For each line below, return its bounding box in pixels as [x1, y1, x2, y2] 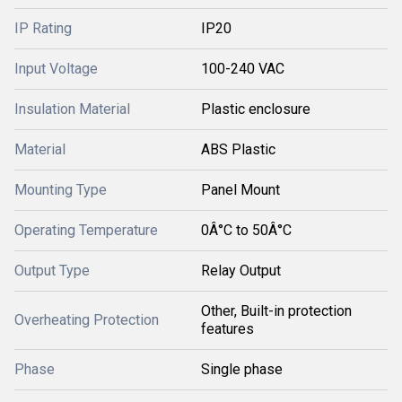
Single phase [201, 361, 283, 378]
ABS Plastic [201, 141, 275, 158]
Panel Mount [201, 181, 280, 198]
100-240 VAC [201, 60, 284, 77]
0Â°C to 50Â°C [201, 222, 292, 239]
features [201, 320, 254, 337]
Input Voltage [14, 60, 98, 77]
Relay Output [201, 262, 281, 279]
